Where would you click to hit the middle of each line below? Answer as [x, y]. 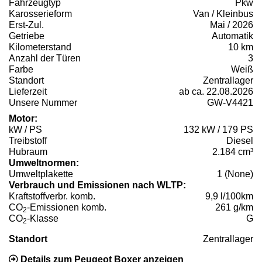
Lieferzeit [28, 92]
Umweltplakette [41, 174]
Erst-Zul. [26, 25]
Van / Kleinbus [223, 14]
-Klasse [43, 219]
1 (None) [235, 174]
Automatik [232, 36]
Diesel [240, 141]
